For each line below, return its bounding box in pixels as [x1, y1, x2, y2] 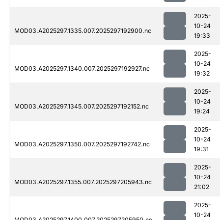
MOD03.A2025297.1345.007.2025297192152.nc [14, 103, 149, 110]
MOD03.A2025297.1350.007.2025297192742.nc [14, 140, 150, 148]
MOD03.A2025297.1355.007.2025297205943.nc [14, 178, 152, 186]
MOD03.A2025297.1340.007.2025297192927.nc [14, 65, 150, 73]
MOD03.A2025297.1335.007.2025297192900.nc [14, 27, 151, 35]
